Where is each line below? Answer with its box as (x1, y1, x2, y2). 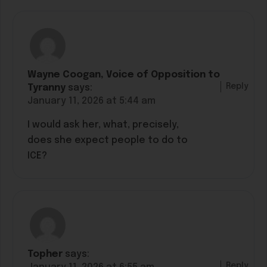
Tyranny (27, 82, 66, 93)
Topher (27, 249, 63, 259)
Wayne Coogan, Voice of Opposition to (27, 69, 220, 80)
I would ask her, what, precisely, (27, 119, 179, 130)
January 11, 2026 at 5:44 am (27, 95, 156, 106)
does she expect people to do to (27, 135, 188, 145)
